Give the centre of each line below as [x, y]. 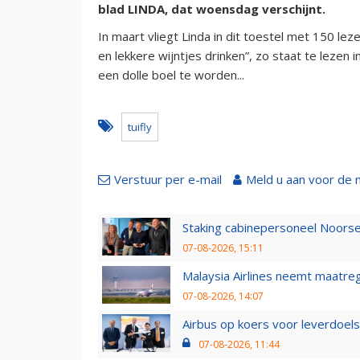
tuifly [140, 127]
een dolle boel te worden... [171, 74]
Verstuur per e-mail [168, 179]
